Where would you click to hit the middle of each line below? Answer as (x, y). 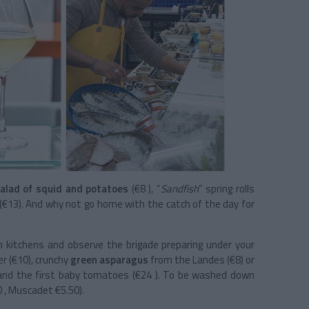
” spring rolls (227, 189)
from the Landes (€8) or (202, 260)
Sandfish (179, 189)
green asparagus (110, 260)
